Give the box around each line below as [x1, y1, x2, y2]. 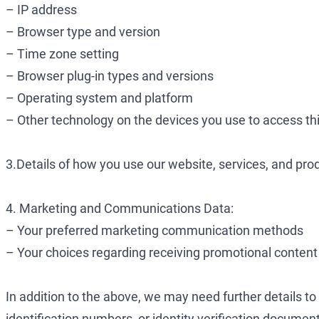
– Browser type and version [6, 24, 160, 40]
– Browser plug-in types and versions [6, 68, 214, 84]
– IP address [6, 2, 77, 18]
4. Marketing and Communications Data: [6, 201, 234, 216]
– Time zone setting [6, 46, 119, 62]
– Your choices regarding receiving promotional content [6, 245, 318, 261]
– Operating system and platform [6, 90, 193, 106]
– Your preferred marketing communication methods [6, 223, 303, 239]
